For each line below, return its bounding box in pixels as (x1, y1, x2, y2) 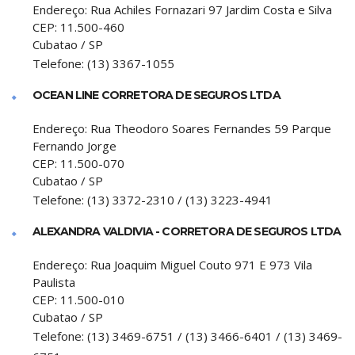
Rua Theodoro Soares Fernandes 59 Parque (90, 120, 331, 136)
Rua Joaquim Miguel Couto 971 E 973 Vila (90, 257, 312, 273)
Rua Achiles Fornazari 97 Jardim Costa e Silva (90, 2, 332, 17)
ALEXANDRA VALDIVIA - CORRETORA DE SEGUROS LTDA (32, 224, 342, 239)
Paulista (32, 274, 75, 290)
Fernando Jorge (32, 138, 116, 154)
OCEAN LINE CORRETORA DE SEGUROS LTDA (32, 88, 281, 102)
